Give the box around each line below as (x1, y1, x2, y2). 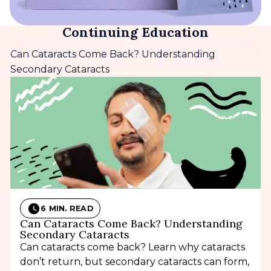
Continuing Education (62, 24, 209, 41)
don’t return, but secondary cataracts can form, (20, 256, 249, 268)
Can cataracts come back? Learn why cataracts (20, 241, 245, 253)
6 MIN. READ (41, 204, 93, 214)
